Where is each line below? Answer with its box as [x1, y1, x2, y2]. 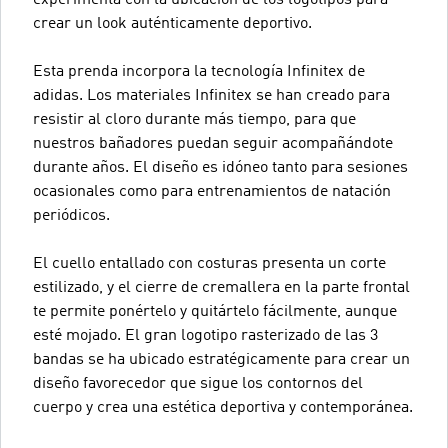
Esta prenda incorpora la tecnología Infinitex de [33, 64, 365, 80]
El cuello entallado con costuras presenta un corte [33, 256, 386, 272]
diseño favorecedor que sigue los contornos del [33, 376, 363, 392]
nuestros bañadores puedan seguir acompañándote [33, 136, 393, 152]
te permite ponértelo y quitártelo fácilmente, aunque [33, 304, 397, 320]
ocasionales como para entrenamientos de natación [33, 184, 391, 200]
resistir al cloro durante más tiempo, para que [33, 112, 356, 128]
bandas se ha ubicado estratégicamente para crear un [33, 352, 410, 368]
